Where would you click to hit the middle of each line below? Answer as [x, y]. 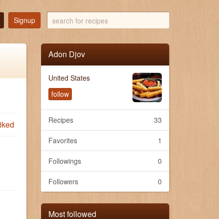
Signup [24, 20]
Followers [63, 181]
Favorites [63, 140]
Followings [65, 161]
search [59, 17]
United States [69, 77]
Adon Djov [66, 54]
